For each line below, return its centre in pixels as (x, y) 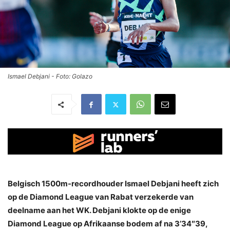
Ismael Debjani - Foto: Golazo (50, 76)
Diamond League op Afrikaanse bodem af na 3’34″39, (108, 223)
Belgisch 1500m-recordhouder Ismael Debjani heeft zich (113, 183)
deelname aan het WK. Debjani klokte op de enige (99, 210)
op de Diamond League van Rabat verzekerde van (101, 197)
